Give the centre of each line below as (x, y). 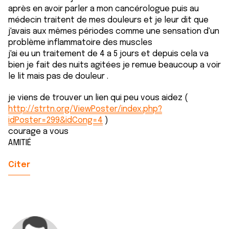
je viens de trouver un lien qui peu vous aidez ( (98, 98)
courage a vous (38, 132)
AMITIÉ (20, 143)
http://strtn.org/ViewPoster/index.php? (85, 109)
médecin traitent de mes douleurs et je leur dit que (108, 20)
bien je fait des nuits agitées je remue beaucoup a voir (114, 65)
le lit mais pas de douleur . (58, 76)
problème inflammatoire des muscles (80, 43)
